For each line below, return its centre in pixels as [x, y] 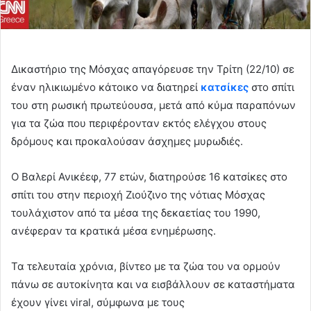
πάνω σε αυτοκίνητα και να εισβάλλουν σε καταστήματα [153, 284]
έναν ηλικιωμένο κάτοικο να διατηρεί [106, 87]
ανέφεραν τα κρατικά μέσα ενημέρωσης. [114, 230]
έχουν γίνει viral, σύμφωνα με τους [98, 302]
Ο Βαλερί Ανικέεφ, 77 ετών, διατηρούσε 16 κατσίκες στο [149, 176]
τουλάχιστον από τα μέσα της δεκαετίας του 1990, [136, 212]
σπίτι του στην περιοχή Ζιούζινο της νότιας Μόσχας [138, 194]
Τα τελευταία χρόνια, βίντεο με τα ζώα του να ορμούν [146, 266]
